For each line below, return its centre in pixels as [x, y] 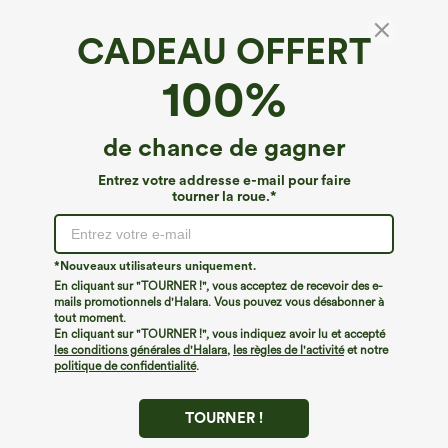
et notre [366, 350]
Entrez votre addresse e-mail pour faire [224, 180]
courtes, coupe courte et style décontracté [193, 89]
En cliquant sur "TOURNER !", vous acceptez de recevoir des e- [218, 286]
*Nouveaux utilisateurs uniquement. [155, 266]
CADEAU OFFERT [224, 51]
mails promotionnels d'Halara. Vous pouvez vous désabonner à [219, 302]
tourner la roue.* [224, 196]
